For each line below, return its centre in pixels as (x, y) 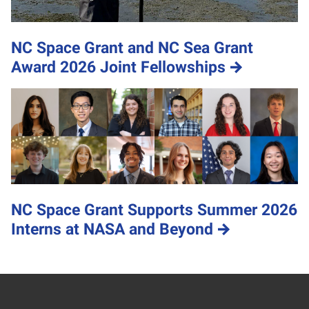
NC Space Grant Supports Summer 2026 (154, 210)
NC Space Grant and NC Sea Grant (132, 48)
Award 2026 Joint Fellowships (118, 68)
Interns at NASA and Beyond (112, 229)
